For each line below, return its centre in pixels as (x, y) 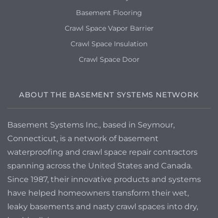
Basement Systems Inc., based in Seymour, (91, 125)
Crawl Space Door (109, 59)
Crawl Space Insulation (109, 44)
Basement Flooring (109, 13)
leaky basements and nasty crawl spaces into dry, (103, 207)
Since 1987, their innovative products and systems (104, 179)
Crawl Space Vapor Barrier (109, 28)
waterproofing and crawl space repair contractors (102, 152)
